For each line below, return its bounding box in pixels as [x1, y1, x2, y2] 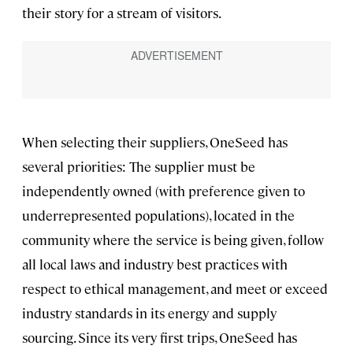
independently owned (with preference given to [22, 182, 305, 200]
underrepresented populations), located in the [22, 206, 295, 225]
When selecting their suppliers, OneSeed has [22, 133, 288, 151]
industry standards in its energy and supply [22, 304, 277, 322]
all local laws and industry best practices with [22, 255, 288, 273]
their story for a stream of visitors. [22, 4, 221, 22]
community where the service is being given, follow [22, 231, 324, 249]
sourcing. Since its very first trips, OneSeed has [22, 329, 297, 347]
